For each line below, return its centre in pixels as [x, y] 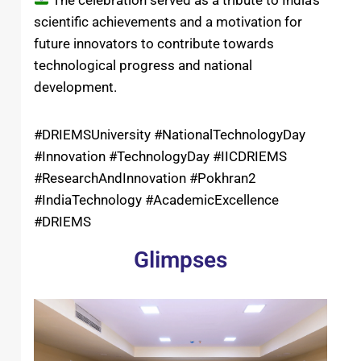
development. [75, 87]
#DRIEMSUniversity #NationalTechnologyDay [170, 135]
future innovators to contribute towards [154, 44]
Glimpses [180, 260]
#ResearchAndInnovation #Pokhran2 [145, 178]
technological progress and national [143, 66]
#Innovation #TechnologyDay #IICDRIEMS [160, 157]
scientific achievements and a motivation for [168, 22]
